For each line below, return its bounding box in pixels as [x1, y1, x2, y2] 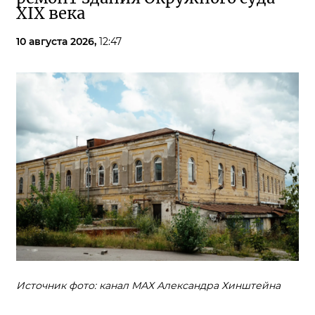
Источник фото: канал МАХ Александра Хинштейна [16, 279, 281, 292]
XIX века [16, 4, 85, 23]
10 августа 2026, [16, 35, 99, 48]
